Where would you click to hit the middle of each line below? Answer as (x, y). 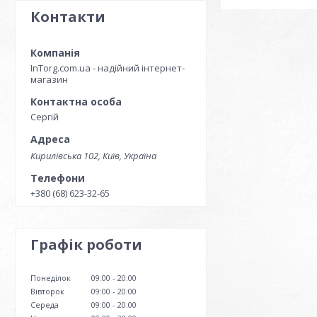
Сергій (45, 117)
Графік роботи (86, 244)
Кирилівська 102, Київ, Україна (93, 155)
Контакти (68, 17)
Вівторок (47, 291)
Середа (45, 304)
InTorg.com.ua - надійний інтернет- (108, 68)
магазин (49, 79)
